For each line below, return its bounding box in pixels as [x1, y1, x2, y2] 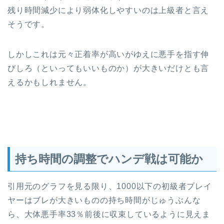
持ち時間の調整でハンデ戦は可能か [15, 152, 203, 165]
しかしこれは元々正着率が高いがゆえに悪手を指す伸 [7, 50, 209, 59]
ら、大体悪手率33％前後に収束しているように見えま [7, 209, 210, 218]
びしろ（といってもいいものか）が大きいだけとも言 [7, 64, 209, 73]
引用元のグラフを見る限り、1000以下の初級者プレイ [7, 181, 212, 190]
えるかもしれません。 [7, 78, 91, 87]
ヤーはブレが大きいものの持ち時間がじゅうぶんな [7, 195, 201, 204]
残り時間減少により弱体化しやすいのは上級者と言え [7, 6, 209, 15]
